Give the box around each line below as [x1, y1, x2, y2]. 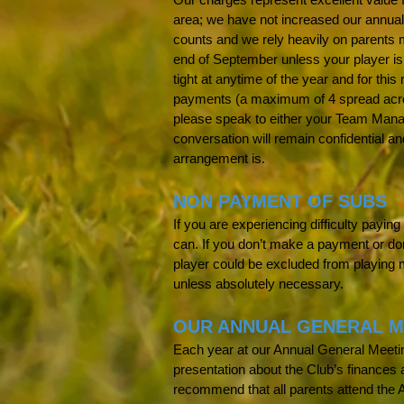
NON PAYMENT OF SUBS [173, 191, 387, 211]
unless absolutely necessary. [173, 276, 344, 291]
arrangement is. [173, 151, 265, 166]
